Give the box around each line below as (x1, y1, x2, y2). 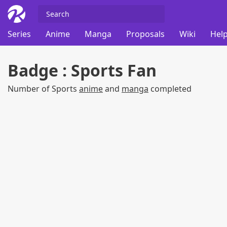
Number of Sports (8, 83, 79, 94)
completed (148, 83, 192, 94)
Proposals (126, 28, 165, 40)
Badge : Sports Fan (8, 59, 157, 81)
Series (8, 28, 31, 40)
